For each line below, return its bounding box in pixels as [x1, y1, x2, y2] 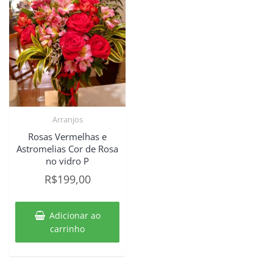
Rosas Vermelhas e [28, 130, 107, 143]
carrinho [50, 223, 85, 235]
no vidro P [46, 154, 90, 167]
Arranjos [52, 114, 83, 126]
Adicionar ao [49, 210, 101, 222]
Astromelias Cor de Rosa [16, 142, 119, 155]
